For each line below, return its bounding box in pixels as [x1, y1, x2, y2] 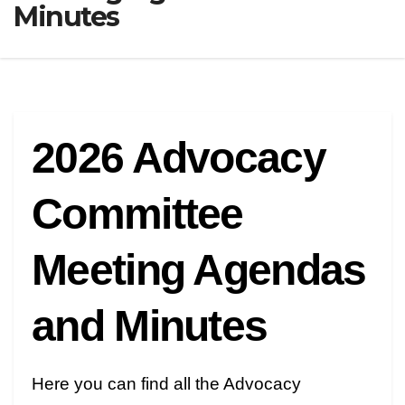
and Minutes [32, 302, 268, 351]
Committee [32, 190, 243, 239]
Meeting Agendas [32, 246, 366, 295]
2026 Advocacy [32, 134, 325, 183]
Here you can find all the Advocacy [32, 374, 301, 394]
